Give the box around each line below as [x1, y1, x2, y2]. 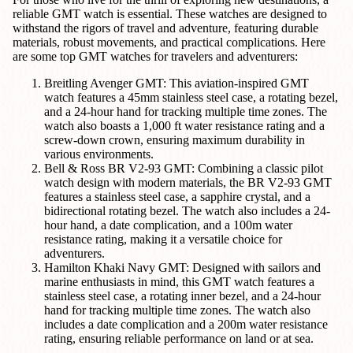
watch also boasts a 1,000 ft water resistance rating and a [44, 118, 325, 132]
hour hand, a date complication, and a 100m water [44, 217, 292, 232]
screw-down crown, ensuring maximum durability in [44, 132, 305, 147]
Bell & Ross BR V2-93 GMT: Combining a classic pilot [44, 161, 323, 175]
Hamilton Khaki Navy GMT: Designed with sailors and [44, 260, 321, 274]
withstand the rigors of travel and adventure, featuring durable [13, 20, 318, 35]
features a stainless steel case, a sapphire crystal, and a [44, 189, 310, 203]
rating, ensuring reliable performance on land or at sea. [44, 331, 314, 345]
